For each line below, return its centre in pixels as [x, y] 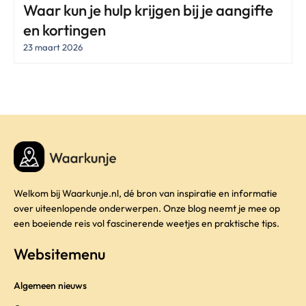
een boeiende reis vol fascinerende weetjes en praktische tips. [147, 224]
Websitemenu [59, 254]
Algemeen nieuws [50, 286]
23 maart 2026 [53, 47]
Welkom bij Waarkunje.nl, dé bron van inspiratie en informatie [145, 194]
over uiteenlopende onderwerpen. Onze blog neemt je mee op [147, 209]
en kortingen [65, 30]
